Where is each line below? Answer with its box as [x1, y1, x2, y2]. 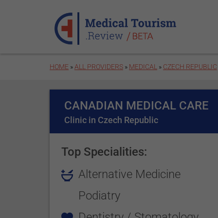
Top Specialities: [61, 145, 147, 159]
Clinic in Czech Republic [64, 115, 159, 125]
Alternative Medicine [78, 167, 181, 181]
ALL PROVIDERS [74, 63, 124, 71]
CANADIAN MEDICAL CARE [64, 99, 209, 112]
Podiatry [78, 189, 121, 202]
